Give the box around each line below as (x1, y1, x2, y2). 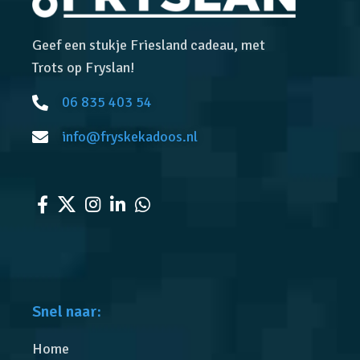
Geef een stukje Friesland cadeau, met (32, 35, 266, 54)
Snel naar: (32, 301, 102, 321)
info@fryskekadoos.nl (62, 127, 198, 145)
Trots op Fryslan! (32, 58, 136, 76)
